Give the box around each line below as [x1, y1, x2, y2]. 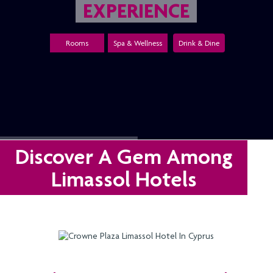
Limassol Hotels [51, 166, 197, 192]
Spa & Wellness [113, 38, 163, 48]
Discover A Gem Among [15, 143, 233, 169]
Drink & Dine [179, 38, 220, 48]
